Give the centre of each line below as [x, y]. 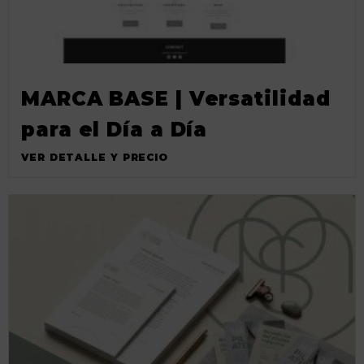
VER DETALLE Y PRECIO [95, 157]
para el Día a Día [115, 129]
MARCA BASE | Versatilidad [176, 98]
